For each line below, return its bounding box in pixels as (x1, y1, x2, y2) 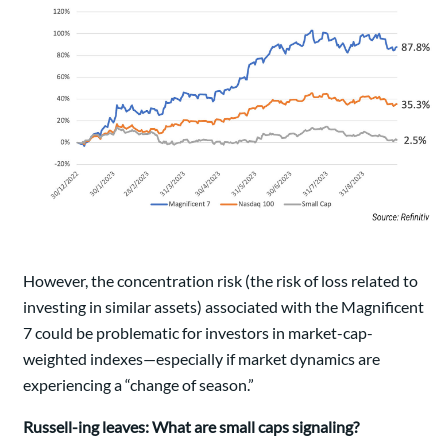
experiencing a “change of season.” (23, 375, 254, 395)
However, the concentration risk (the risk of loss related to (23, 271, 418, 291)
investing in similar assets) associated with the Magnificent (23, 297, 424, 317)
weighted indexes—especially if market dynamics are (23, 349, 380, 369)
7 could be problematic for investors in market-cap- (23, 323, 373, 343)
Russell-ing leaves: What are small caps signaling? (23, 417, 359, 437)
